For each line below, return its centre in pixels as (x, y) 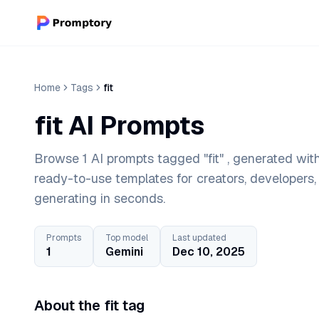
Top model (127, 238)
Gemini (124, 252)
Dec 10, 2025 (209, 252)
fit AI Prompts (119, 126)
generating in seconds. (100, 198)
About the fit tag (89, 305)
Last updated (199, 238)
